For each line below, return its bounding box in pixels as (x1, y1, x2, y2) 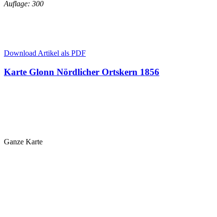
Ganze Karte (4, 138, 43, 146)
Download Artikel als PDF (4, 48, 86, 57)
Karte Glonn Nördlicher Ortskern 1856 (4, 66, 159, 77)
